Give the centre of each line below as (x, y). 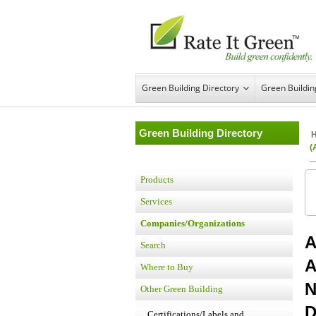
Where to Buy (167, 267)
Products (157, 180)
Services (156, 201)
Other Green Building (182, 289)
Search (153, 245)
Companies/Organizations (193, 223)
